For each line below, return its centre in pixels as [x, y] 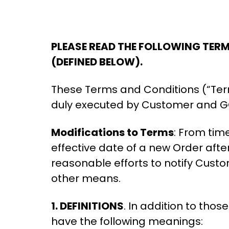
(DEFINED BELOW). [97, 62]
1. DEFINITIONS [87, 206]
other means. [86, 178]
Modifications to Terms [112, 132]
